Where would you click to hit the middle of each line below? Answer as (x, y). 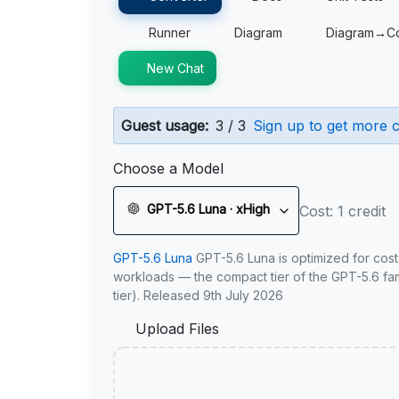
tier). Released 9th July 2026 (198, 295)
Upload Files (177, 329)
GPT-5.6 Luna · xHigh (208, 208)
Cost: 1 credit (342, 211)
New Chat (175, 68)
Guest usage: (165, 126)
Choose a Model (168, 168)
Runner (170, 33)
